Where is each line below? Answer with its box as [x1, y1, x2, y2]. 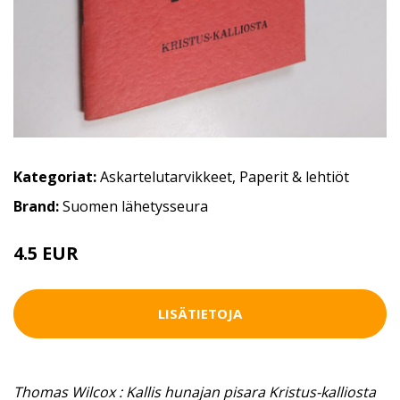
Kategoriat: [13, 166, 96, 187]
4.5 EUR [13, 240, 79, 265]
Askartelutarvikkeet [100, 166, 232, 187]
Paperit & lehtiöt [239, 166, 349, 187]
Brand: [13, 196, 62, 216]
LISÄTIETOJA [158, 304, 242, 323]
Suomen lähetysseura [62, 196, 208, 216]
